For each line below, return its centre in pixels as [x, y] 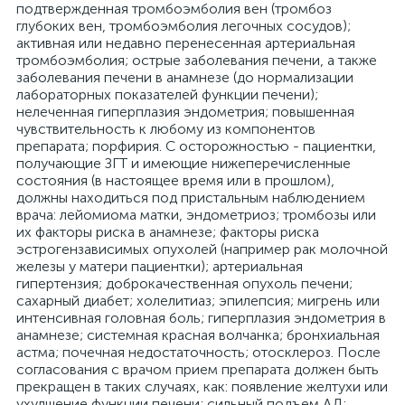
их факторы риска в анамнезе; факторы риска [168, 232]
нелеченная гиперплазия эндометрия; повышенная [185, 112]
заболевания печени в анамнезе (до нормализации [185, 77]
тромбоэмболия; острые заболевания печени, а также [197, 60]
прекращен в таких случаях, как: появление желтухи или [202, 386]
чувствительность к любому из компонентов [166, 129]
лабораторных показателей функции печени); [167, 94]
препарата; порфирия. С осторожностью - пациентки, [196, 146]
